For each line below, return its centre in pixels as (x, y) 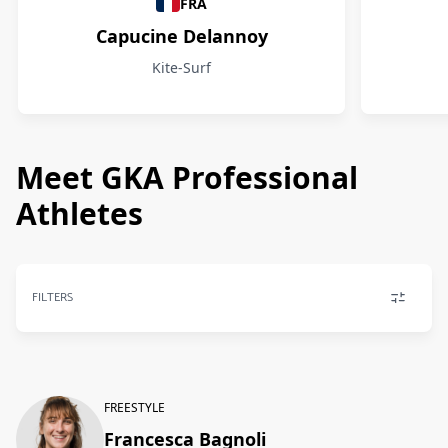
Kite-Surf (181, 67)
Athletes (79, 213)
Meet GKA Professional (187, 177)
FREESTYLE (134, 407)
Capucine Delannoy (181, 36)
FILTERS (52, 297)
